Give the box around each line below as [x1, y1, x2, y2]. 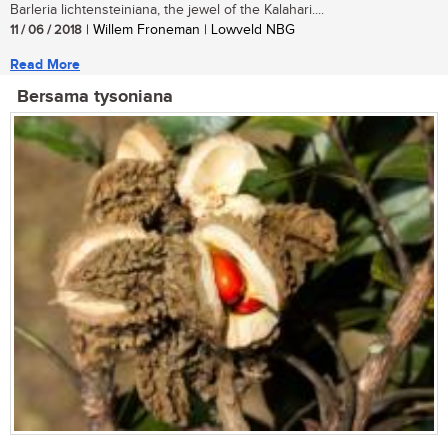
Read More [10, 56, 80, 74]
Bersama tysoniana [17, 86, 173, 109]
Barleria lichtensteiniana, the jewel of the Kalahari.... [10, 2, 324, 19]
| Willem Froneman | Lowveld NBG [82, 22, 295, 39]
